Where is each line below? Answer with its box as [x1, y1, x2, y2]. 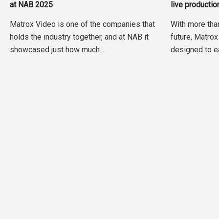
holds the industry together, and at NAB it [9, 32, 149, 42]
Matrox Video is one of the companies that [9, 20, 155, 29]
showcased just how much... [9, 45, 104, 55]
